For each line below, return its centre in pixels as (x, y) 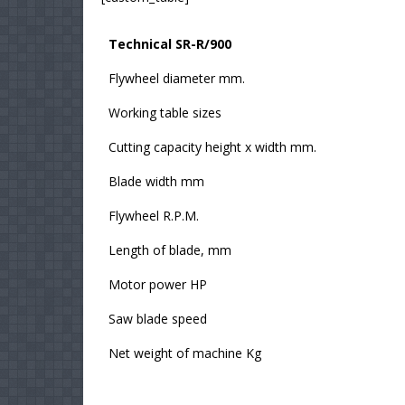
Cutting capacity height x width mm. (212, 147)
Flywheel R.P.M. (154, 216)
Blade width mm (156, 182)
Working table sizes (165, 113)
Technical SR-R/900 (170, 44)
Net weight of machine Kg (185, 353)
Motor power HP (158, 285)
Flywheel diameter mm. (177, 79)
